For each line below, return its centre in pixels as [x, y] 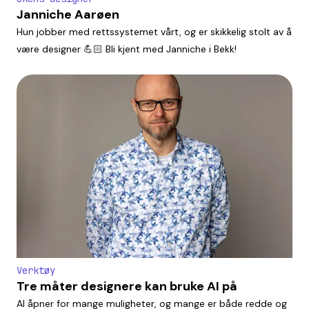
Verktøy [36, 271]
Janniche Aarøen [68, 14]
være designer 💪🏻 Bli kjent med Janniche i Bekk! [127, 49]
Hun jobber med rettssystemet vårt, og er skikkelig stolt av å [154, 31]
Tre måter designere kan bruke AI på [127, 287]
